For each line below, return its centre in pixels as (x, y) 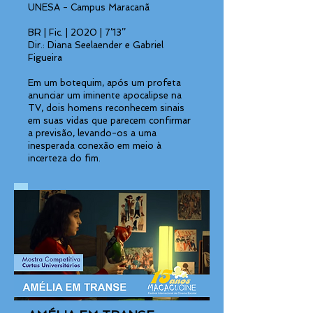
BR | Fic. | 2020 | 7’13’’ (77, 32)
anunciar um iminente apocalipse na (105, 95)
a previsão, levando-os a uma (92, 133)
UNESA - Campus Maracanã (89, 7)
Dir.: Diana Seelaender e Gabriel (96, 45)
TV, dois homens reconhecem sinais (106, 108)
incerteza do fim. (64, 158)
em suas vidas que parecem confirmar (109, 121)
